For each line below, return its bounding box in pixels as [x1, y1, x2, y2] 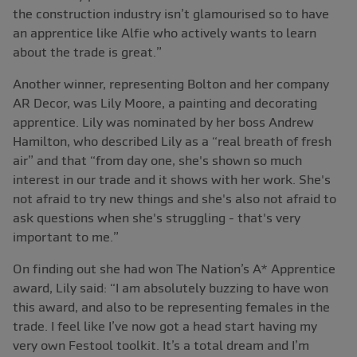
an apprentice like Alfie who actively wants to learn [13, 25, 316, 41]
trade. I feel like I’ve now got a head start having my [13, 319, 317, 334]
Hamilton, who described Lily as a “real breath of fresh [13, 134, 331, 149]
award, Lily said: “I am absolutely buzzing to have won [13, 280, 328, 296]
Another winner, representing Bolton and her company [13, 76, 329, 92]
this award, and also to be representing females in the [13, 300, 330, 315]
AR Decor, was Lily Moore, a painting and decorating [13, 96, 317, 111]
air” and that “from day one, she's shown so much [13, 153, 302, 168]
